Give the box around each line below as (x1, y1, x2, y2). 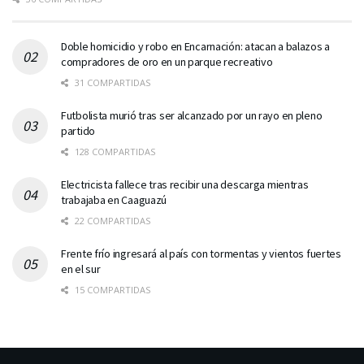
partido (61, 123, 96, 139)
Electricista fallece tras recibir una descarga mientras (61, 177, 309, 193)
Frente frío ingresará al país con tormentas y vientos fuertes (61, 246, 341, 262)
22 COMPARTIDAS (72, 214, 150, 227)
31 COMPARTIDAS (72, 76, 150, 89)
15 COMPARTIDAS (72, 284, 150, 297)
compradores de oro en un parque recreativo (61, 54, 273, 70)
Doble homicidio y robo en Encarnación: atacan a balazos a (61, 39, 331, 54)
